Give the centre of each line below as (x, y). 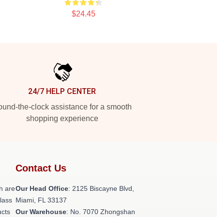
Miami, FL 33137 (41, 200)
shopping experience (62, 118)
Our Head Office (42, 188)
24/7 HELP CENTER (62, 91)
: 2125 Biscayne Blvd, (101, 188)
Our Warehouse (41, 212)
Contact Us (41, 168)
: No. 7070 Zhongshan (101, 212)
